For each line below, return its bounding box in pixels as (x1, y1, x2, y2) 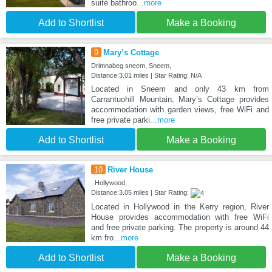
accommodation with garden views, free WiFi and (90, 104, 269, 114)
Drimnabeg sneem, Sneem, (90, 61, 171, 69)
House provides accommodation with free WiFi (90, 212, 269, 222)
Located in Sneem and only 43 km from (90, 84, 269, 93)
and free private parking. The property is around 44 (90, 222, 269, 232)
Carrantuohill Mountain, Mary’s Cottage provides (90, 94, 269, 104)
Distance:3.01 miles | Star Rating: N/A (90, 71, 202, 79)
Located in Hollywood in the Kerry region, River (90, 202, 269, 211)
